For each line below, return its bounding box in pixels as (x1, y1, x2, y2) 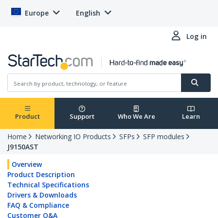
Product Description (7, 170, 75, 180)
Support (69, 112, 94, 121)
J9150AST (7, 142, 38, 152)
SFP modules (143, 132, 184, 142)
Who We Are (117, 112, 155, 121)
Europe (25, 8, 49, 18)
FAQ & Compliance (7, 200, 69, 210)
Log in (186, 32, 207, 41)
